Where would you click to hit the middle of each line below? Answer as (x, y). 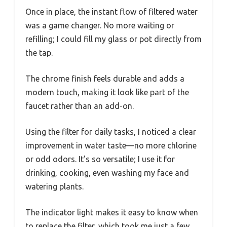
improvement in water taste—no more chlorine (111, 146)
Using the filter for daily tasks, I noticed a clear (111, 132)
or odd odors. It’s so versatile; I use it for (100, 159)
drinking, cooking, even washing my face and (107, 173)
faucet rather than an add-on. (80, 106)
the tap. (39, 53)
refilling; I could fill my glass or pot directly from (113, 39)
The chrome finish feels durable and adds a (105, 79)
